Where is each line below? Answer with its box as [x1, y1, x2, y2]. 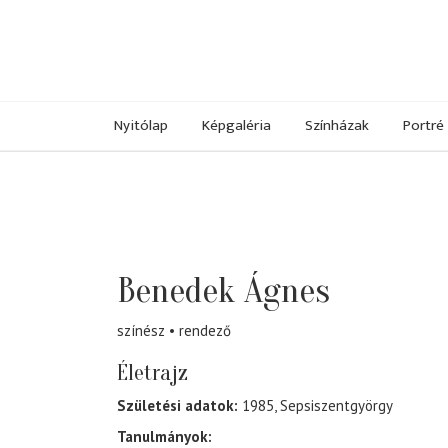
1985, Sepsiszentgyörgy [238, 396, 393, 416]
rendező [179, 321, 231, 341]
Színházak [305, 112, 369, 138]
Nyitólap [114, 112, 168, 138]
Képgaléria [202, 112, 271, 138]
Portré [403, 112, 444, 138]
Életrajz [117, 360, 188, 387]
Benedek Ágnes [117, 270, 330, 312]
